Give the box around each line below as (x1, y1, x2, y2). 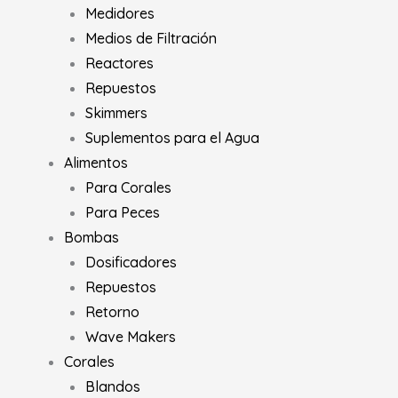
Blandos (85, 377, 140, 395)
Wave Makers (85, 327, 176, 346)
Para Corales (85, 178, 171, 196)
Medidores (85, 4, 155, 22)
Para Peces (85, 203, 160, 221)
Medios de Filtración (85, 28, 217, 47)
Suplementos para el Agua (85, 128, 259, 147)
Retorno (85, 302, 139, 321)
